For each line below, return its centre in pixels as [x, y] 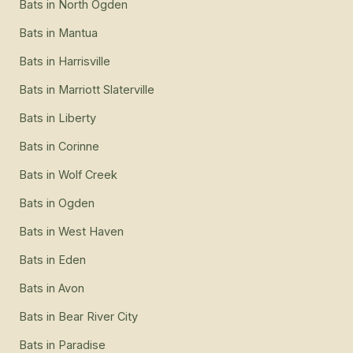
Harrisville [84, 61]
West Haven [91, 232]
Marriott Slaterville [106, 90]
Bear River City [98, 317]
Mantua [78, 33]
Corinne [79, 147]
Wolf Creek [88, 175]
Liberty [77, 118]
